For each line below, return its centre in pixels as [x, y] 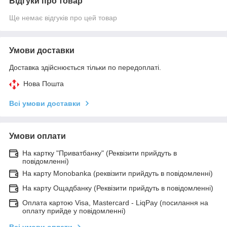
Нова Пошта [44, 83]
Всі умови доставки [45, 103]
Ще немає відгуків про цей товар [63, 17]
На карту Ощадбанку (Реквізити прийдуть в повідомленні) [118, 188]
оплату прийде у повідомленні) [74, 211]
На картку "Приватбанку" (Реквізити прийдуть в [100, 153]
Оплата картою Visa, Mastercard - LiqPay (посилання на [115, 202]
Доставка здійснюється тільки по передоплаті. [85, 67]
